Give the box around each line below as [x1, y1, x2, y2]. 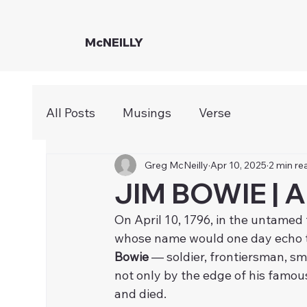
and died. [114, 286, 167, 302]
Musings [123, 104, 172, 121]
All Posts [46, 104, 96, 121]
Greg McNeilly [145, 158, 209, 171]
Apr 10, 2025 [210, 158, 267, 171]
